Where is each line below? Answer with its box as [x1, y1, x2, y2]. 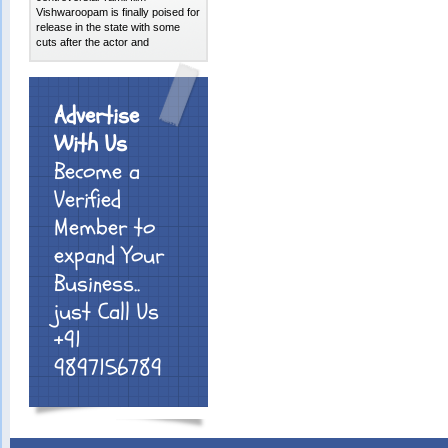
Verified [54, 184, 122, 216]
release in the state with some [36, 21, 181, 33]
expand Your [54, 240, 165, 272]
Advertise [54, 100, 140, 132]
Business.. [54, 268, 141, 300]
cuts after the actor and [36, 36, 150, 48]
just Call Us [54, 296, 160, 328]
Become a [54, 156, 141, 188]
